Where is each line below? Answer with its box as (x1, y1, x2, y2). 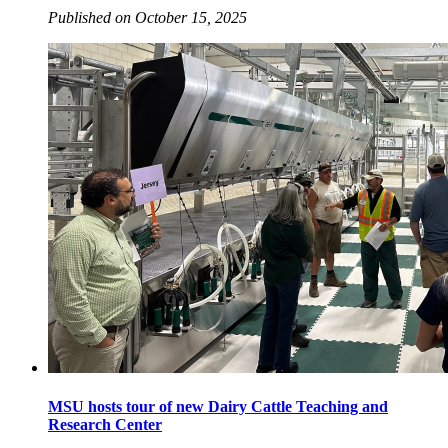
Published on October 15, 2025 (48, 8, 247, 26)
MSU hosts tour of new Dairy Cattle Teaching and (48, 398, 388, 416)
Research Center (48, 416, 162, 434)
